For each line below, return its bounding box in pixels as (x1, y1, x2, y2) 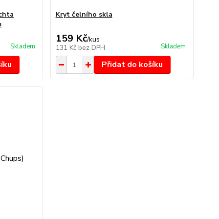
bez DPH (78, 43, 105, 52)
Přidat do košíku (101, 59, 163, 70)
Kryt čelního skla (55, 10, 112, 19)
